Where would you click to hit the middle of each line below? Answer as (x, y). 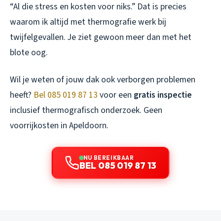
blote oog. (29, 52)
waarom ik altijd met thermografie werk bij (88, 22)
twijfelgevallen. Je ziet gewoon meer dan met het (101, 37)
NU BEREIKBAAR (109, 157)
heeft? (22, 95)
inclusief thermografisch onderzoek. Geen (86, 110)
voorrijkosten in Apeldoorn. (59, 125)
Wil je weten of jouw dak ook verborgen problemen (103, 79)
